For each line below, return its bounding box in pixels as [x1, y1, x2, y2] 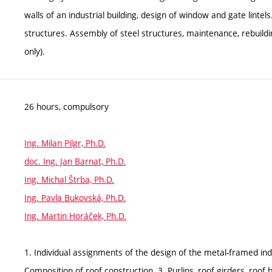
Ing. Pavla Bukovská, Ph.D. [24, 191, 126, 203]
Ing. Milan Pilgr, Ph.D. [24, 137, 106, 149]
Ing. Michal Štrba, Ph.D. [24, 173, 114, 185]
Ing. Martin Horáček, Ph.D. [24, 209, 126, 222]
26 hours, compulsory [24, 100, 109, 112]
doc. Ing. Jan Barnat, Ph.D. [24, 155, 126, 167]
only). [24, 45, 45, 57]
